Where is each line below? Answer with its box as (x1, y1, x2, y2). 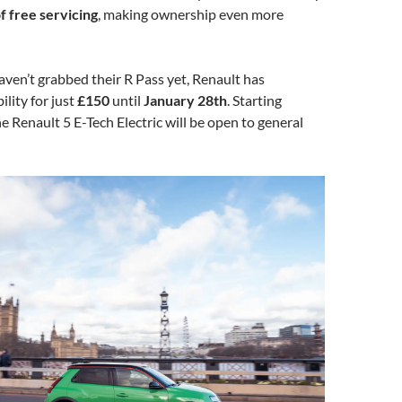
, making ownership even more (98, 5, 284, 22)
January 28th (144, 92, 227, 109)
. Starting (227, 92, 282, 109)
